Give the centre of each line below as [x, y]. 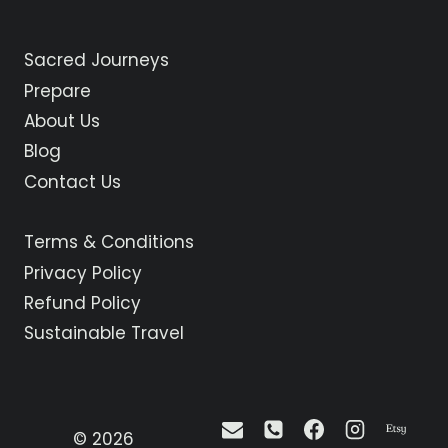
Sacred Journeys [96, 60]
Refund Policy [82, 302]
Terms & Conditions [109, 242]
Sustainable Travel [104, 333]
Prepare [57, 90]
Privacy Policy [83, 272]
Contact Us [72, 181]
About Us [62, 121]
